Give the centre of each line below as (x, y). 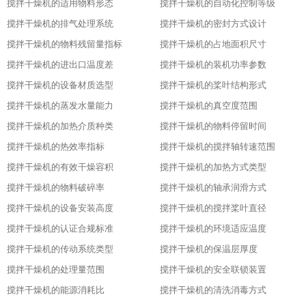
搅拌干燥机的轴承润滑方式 (213, 187)
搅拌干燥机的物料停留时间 (213, 126)
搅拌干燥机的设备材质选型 (60, 85)
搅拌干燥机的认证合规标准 (60, 228)
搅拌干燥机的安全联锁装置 (213, 269)
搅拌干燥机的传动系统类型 (60, 249)
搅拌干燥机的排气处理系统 (60, 24)
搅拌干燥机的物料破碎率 (56, 187)
